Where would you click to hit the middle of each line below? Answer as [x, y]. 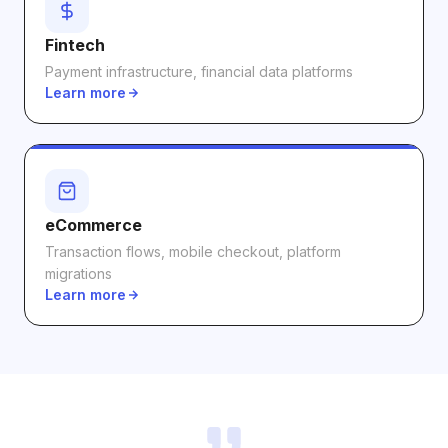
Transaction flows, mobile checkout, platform [193, 251]
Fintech [75, 45]
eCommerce [93, 225]
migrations [78, 273]
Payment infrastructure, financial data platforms [199, 71]
